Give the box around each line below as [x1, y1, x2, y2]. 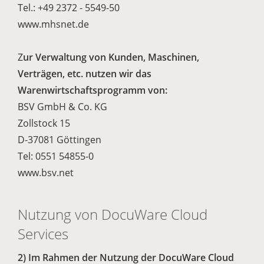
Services [18, 224, 68, 243]
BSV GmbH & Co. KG [18, 100, 107, 113]
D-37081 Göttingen [18, 133, 101, 146]
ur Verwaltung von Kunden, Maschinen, [23, 51, 199, 64]
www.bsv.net [18, 166, 74, 179]
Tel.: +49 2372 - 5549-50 [18, 1, 120, 14]
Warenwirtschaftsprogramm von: [18, 84, 167, 97]
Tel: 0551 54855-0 [18, 150, 94, 163]
